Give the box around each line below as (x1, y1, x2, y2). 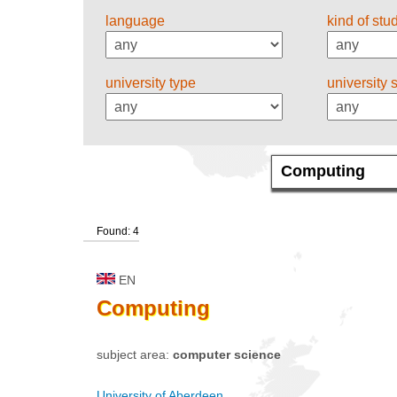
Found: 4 (97, 224, 139, 237)
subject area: (97, 346, 173, 362)
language (105, 12, 165, 28)
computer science (173, 346, 281, 362)
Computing (97, 295, 210, 320)
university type (105, 74, 196, 90)
